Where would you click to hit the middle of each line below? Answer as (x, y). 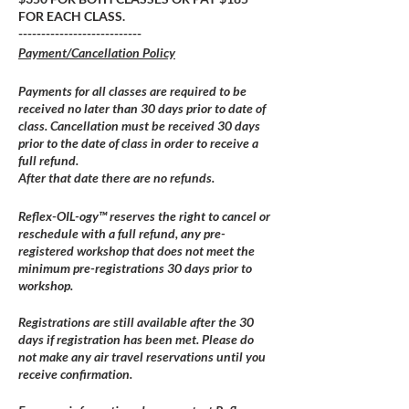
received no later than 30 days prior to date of (142, 108)
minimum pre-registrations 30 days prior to (135, 268)
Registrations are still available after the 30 (136, 322)
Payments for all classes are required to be (132, 91)
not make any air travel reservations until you (142, 357)
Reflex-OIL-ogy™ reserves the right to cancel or (144, 216)
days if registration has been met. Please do (136, 339)
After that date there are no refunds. (116, 178)
